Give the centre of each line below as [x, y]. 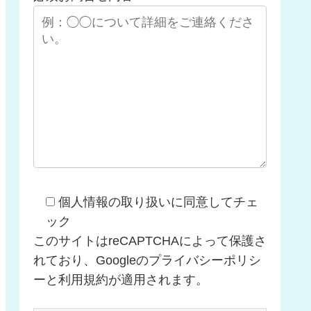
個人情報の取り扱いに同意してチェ [158, 202]
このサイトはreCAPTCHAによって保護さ [150, 241]
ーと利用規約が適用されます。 [121, 279]
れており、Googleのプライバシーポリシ [147, 260]
